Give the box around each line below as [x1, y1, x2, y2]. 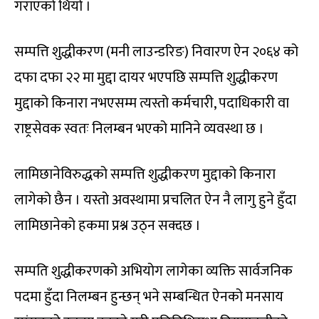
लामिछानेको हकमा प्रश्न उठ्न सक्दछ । [14, 214, 201, 239]
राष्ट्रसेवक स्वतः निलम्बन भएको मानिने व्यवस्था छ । [14, 117, 264, 142]
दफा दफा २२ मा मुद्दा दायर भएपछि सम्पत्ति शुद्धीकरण [14, 66, 278, 90]
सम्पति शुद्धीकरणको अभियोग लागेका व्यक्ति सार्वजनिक [14, 259, 293, 284]
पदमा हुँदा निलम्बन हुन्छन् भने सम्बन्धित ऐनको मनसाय [14, 285, 283, 310]
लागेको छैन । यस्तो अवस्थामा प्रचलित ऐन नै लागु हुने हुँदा [14, 188, 296, 213]
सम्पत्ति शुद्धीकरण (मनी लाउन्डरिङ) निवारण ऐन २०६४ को [14, 40, 298, 65]
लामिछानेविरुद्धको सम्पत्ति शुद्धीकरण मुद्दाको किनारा [14, 162, 276, 187]
